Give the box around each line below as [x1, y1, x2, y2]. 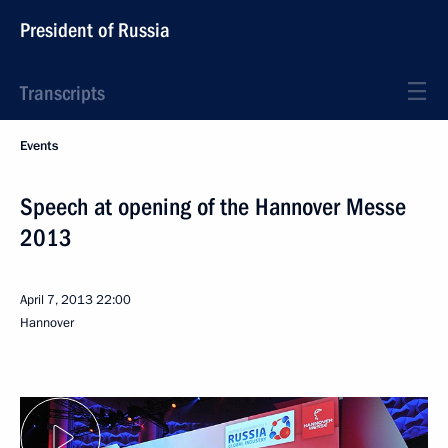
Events [20, 137, 58, 155]
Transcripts [20, 81, 105, 105]
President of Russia [20, 18, 170, 42]
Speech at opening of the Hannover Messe [20, 193, 406, 221]
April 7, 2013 [20, 291, 93, 309]
